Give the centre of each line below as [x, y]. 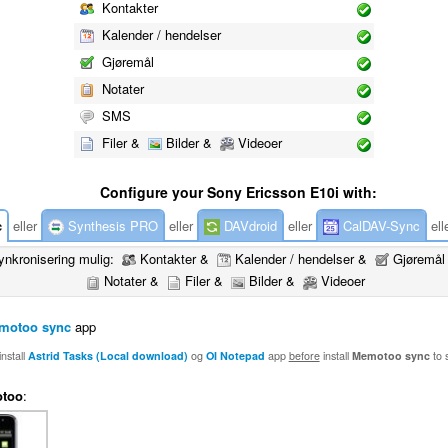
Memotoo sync [390, 355]
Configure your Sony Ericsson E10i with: [238, 191]
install [335, 355]
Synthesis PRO [111, 225]
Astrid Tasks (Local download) [107, 355]
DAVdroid [248, 225]
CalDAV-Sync [379, 225]
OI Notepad [235, 355]
